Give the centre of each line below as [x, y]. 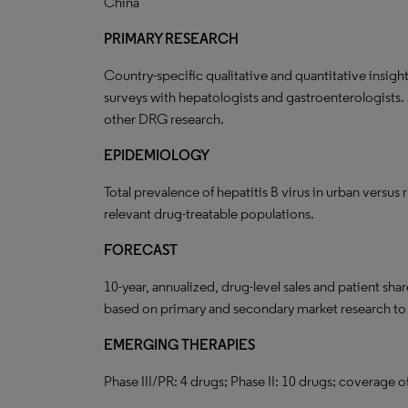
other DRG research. [164, 119]
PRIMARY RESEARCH [171, 39]
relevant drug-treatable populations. [209, 214]
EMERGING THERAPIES [179, 345]
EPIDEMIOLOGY [157, 155]
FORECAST [141, 250]
